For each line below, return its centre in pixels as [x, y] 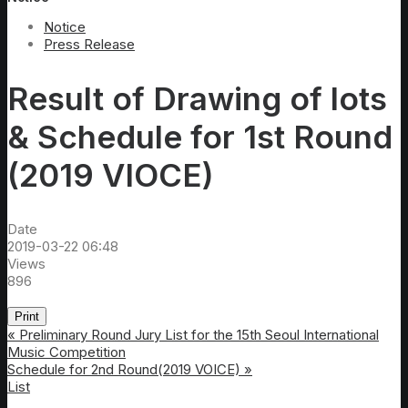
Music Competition [66, 352]
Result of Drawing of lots [197, 99]
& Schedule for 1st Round [200, 137]
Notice [65, 27]
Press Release [89, 45]
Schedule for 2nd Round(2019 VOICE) [124, 370]
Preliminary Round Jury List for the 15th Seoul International [199, 335]
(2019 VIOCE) [111, 175]
